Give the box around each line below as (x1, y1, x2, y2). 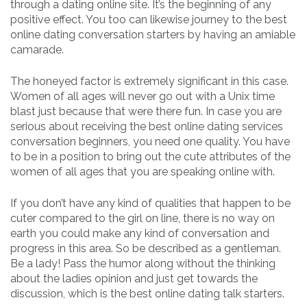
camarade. (10, 42, 64, 56)
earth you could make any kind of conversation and (10, 226, 269, 240)
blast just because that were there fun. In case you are (10, 104, 282, 118)
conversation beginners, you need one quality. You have (10, 134, 290, 148)
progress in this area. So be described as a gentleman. (10, 241, 281, 255)
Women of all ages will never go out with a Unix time (10, 89, 275, 103)
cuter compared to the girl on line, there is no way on (10, 211, 275, 225)
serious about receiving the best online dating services (10, 119, 283, 133)
